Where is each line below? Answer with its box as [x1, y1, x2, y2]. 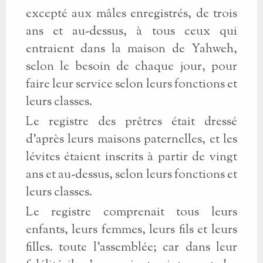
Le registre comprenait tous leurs [25, 204, 237, 221]
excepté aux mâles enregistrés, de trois [25, 5, 237, 23]
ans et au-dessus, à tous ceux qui [25, 23, 237, 41]
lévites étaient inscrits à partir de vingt [25, 149, 237, 166]
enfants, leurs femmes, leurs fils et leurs [25, 221, 237, 239]
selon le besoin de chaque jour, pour [25, 58, 237, 76]
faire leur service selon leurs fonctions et [25, 76, 237, 93]
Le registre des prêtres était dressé [25, 113, 237, 131]
